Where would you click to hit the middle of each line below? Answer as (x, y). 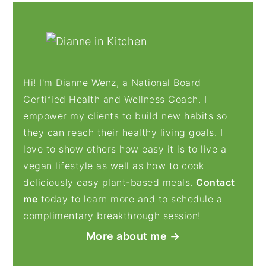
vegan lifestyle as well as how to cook (114, 166)
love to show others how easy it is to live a (125, 149)
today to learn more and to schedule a (130, 199)
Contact (216, 183)
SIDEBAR (56, 35)
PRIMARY (59, 12)
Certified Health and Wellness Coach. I (115, 99)
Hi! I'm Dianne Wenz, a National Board (112, 83)
